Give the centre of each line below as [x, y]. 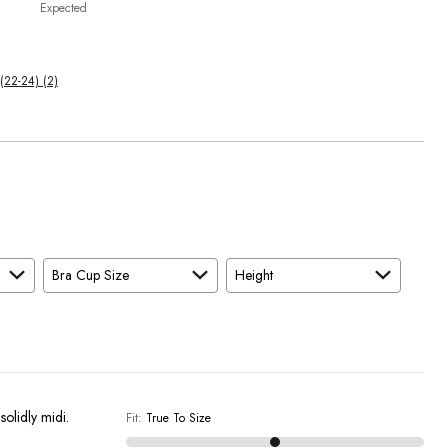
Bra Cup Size [90, 274]
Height [254, 274]
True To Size [178, 417]
